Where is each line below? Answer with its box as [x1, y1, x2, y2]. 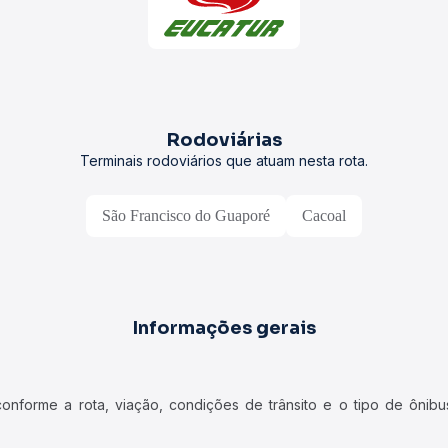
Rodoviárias [166, 129, 282, 151]
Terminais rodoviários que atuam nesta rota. [80, 152, 368, 169]
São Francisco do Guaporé [102, 207, 270, 224]
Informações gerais [132, 317, 316, 339]
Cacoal [302, 207, 346, 224]
